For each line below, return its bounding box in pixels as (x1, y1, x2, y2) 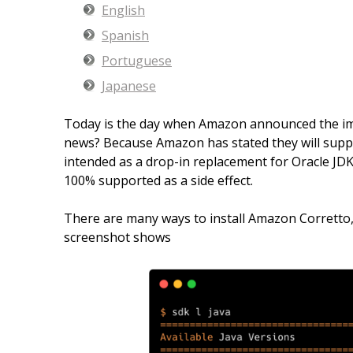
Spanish (102, 26, 149, 44)
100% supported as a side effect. (64, 171, 253, 189)
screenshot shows (64, 228, 171, 246)
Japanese (102, 76, 156, 95)
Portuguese (102, 51, 172, 69)
